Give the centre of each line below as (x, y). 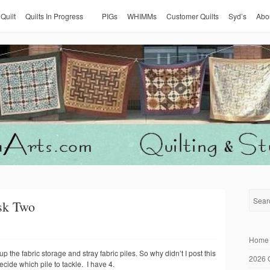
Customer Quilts (193, 16)
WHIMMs (142, 16)
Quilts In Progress (54, 16)
